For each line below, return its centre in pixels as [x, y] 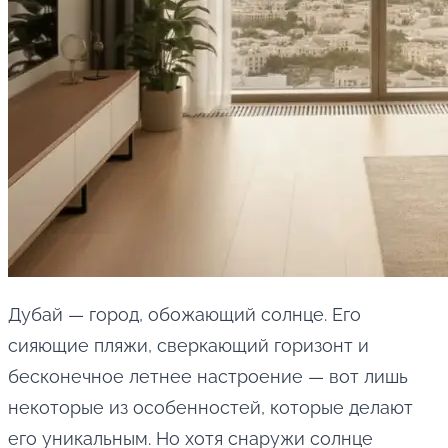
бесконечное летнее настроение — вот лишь [208, 377]
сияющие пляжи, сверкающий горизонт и [188, 346]
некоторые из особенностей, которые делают [210, 408]
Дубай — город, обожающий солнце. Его [184, 315]
